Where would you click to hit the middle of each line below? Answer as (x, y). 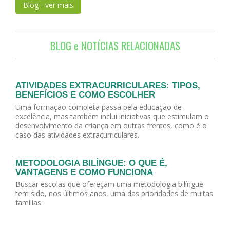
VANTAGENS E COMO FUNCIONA (84, 172)
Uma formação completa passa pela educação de (99, 107)
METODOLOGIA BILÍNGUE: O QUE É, (91, 163)
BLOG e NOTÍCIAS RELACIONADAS (115, 45)
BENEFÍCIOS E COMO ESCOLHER (85, 95)
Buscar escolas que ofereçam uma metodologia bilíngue (109, 184)
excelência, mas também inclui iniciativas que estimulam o (112, 116)
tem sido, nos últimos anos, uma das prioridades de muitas (114, 194)
